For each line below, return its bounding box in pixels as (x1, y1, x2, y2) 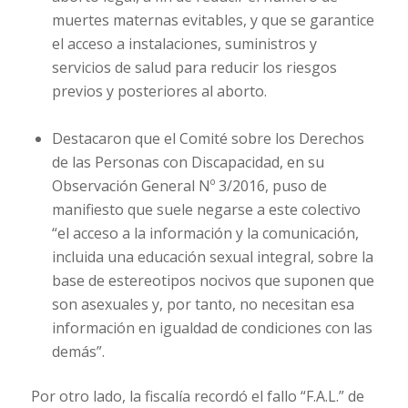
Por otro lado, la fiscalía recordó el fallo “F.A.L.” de (30, 385, 364, 406)
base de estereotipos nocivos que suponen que (51, 270, 374, 291)
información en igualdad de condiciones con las (51, 317, 372, 338)
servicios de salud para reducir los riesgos (51, 56, 337, 77)
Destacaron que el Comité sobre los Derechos (51, 127, 364, 148)
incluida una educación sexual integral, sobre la (51, 246, 373, 267)
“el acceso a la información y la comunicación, (51, 222, 359, 243)
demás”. (51, 341, 105, 362)
